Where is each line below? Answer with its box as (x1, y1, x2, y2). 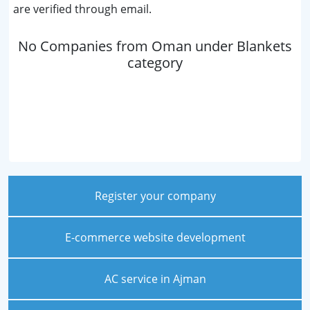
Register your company (94, 188, 216, 204)
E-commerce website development (64, 230, 246, 246)
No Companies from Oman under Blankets (18, 37, 292, 56)
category (127, 53, 183, 73)
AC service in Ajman (104, 271, 206, 287)
